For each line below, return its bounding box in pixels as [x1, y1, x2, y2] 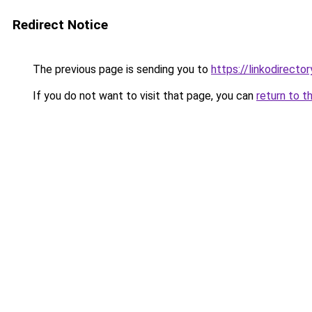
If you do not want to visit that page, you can [30, 89, 256, 102]
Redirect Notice [13, 17, 108, 33]
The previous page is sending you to [30, 63, 211, 76]
